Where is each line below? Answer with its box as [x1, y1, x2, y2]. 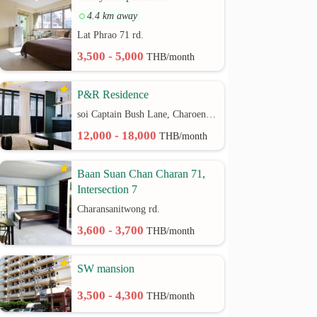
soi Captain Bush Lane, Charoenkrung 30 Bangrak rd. [206, 109, 217, 120]
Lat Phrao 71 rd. [77, 30, 144, 40]
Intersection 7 [77, 183, 138, 195]
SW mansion [77, 263, 135, 275]
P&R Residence [77, 88, 149, 100]
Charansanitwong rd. [77, 204, 161, 214]
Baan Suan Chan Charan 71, [77, 168, 206, 180]
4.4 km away [87, 11, 138, 21]
